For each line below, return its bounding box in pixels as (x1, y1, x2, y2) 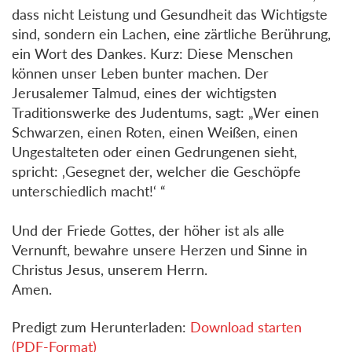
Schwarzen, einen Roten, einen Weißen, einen (12, 123, 298, 141)
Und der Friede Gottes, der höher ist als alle (12, 221, 284, 239)
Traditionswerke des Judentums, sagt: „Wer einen (12, 103, 319, 121)
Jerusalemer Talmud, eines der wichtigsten (12, 83, 277, 101)
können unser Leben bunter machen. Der (12, 64, 269, 82)
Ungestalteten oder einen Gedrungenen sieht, (12, 142, 297, 160)
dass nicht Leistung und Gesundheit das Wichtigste (12, 5, 328, 23)
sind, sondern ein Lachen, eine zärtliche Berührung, (12, 24, 331, 42)
